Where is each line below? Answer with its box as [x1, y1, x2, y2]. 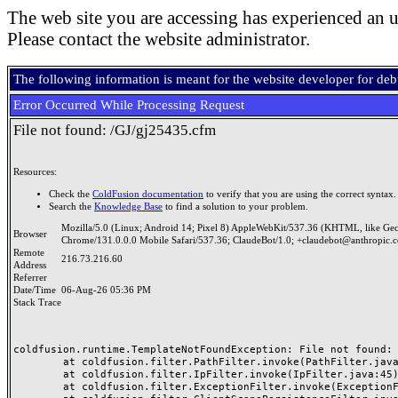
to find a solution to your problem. [163, 201, 308, 211]
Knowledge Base [94, 201, 163, 211]
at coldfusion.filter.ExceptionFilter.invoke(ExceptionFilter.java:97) [13, 380, 63, 393]
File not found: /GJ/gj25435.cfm [13, 122, 216, 139]
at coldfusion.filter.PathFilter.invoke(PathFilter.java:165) [13, 355, 63, 368]
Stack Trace [13, 298, 61, 307]
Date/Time [13, 285, 61, 295]
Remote [13, 248, 44, 258]
